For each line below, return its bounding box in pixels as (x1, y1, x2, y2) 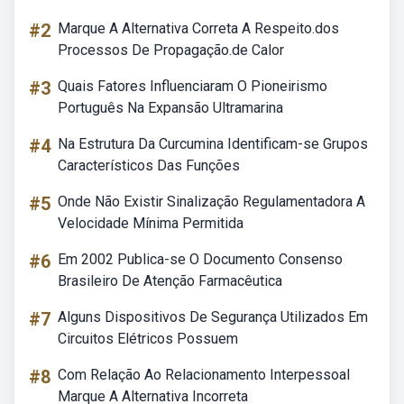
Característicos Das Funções (58, 157, 240, 174)
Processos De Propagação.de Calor (58, 41, 284, 59)
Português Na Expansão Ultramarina (58, 99, 283, 116)
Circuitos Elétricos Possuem (58, 330, 238, 347)
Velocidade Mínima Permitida (58, 215, 243, 232)
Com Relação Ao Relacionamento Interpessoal (58, 366, 350, 383)
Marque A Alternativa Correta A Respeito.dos (58, 20, 339, 37)
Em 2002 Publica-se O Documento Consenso (58, 251, 343, 268)
